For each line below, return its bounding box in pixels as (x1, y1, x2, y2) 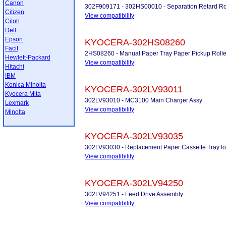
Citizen (5, 9, 24, 16)
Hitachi (5, 63, 24, 70)
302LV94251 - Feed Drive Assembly (85, 191, 183, 198)
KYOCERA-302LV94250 (85, 178, 183, 188)
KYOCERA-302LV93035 (85, 131, 183, 141)
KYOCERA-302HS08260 (85, 37, 185, 47)
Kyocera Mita (5, 90, 41, 97)
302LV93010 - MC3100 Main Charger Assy (85, 97, 202, 104)
